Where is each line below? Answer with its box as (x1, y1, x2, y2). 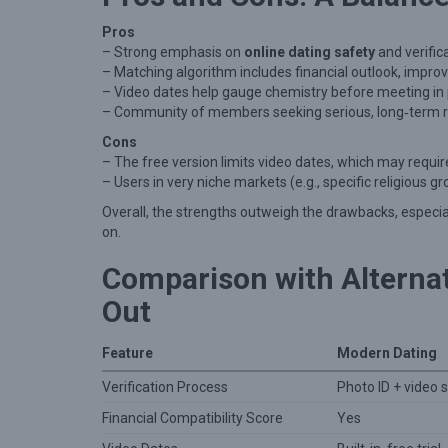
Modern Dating (336, 345, 437, 361)
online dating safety (244, 44, 375, 60)
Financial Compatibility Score (102, 410, 283, 426)
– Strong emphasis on (102, 44, 244, 60)
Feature (102, 345, 153, 361)
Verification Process (102, 379, 228, 395)
